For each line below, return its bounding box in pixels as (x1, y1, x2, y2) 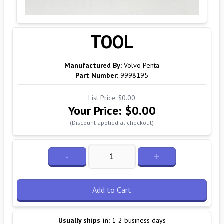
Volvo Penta (124, 61, 159, 70)
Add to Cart (92, 185, 131, 195)
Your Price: (68, 103, 125, 118)
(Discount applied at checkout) (70, 119, 154, 126)
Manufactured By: (64, 61, 122, 70)
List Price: (88, 93, 118, 102)
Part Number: (75, 71, 118, 80)
